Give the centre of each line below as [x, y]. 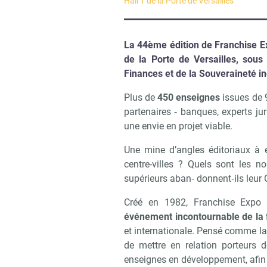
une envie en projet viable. [178, 126]
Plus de [141, 97]
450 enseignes [189, 97]
